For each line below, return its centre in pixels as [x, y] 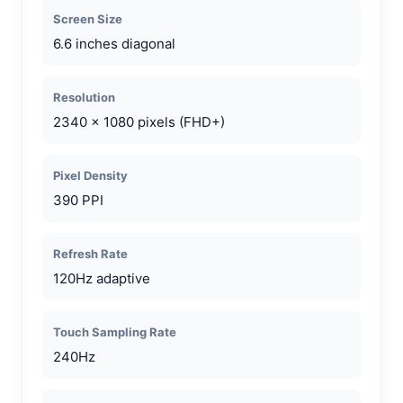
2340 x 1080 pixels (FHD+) [139, 121]
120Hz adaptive [102, 278]
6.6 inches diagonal [114, 43]
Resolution [84, 97]
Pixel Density [90, 175]
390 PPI [78, 200]
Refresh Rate [90, 253]
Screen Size [88, 18]
